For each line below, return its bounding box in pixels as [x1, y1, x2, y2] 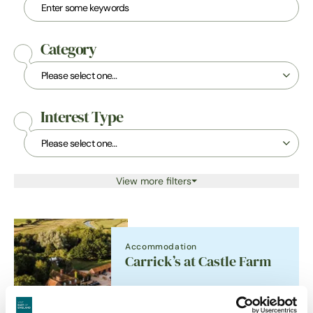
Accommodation [125, 241, 197, 252]
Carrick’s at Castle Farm [125, 254, 272, 270]
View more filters [116, 175, 191, 187]
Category [41, 41, 97, 59]
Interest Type [41, 108, 123, 126]
